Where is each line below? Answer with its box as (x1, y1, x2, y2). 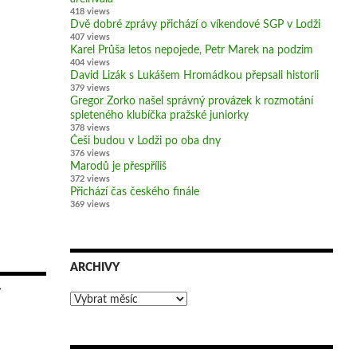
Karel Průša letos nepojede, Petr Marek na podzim (69, 44, 313, 56)
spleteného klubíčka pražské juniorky (69, 109, 249, 121)
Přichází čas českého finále (69, 186, 199, 198)
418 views (69, 6, 110, 16)
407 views (69, 32, 110, 41)
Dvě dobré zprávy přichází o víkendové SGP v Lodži (69, 18, 320, 30)
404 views (69, 57, 110, 67)
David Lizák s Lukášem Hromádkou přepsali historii (69, 69, 319, 81)
